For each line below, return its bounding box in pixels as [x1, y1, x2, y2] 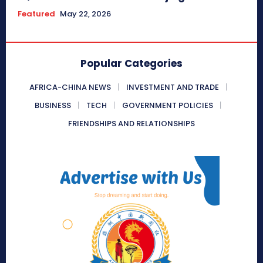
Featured [18, 8, 55, 19]
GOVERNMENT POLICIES [122, 99, 213, 111]
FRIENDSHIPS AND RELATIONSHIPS [68, 117, 195, 129]
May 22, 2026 [60, 8, 111, 19]
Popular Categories [80, 56, 183, 70]
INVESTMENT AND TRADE [126, 81, 219, 93]
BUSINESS [35, 99, 71, 111]
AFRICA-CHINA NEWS [29, 81, 111, 93]
